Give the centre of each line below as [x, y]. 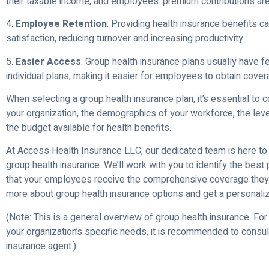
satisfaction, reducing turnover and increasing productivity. [125, 39]
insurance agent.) [41, 246]
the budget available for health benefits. [89, 128]
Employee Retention [61, 24]
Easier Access [48, 62]
